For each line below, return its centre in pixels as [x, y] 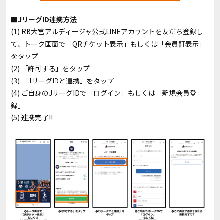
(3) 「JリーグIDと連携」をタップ [62, 80]
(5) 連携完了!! [32, 117]
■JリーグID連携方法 [44, 19]
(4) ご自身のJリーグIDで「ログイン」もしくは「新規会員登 [104, 93]
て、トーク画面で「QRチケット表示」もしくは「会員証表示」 [108, 43]
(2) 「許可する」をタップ [50, 68]
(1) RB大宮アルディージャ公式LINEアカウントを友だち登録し [107, 31]
